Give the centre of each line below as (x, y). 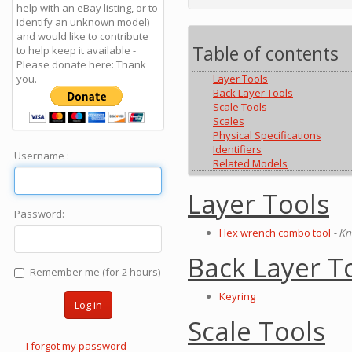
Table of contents (266, 54)
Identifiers (237, 150)
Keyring (237, 297)
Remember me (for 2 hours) (95, 272)
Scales (229, 121)
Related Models (250, 164)
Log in (88, 305)
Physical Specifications (267, 136)
